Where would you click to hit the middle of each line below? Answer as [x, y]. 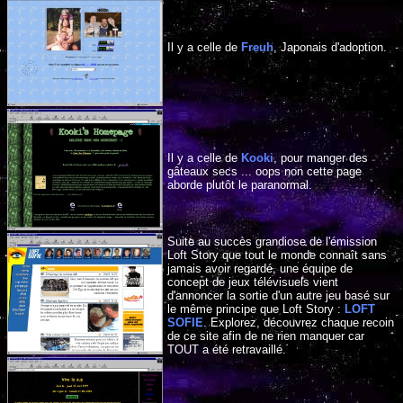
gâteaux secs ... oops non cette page [264, 171]
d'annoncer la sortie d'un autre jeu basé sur [278, 295]
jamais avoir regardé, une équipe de [260, 268]
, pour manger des [320, 157]
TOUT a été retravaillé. [226, 349]
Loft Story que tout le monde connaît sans [277, 255]
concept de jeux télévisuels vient [252, 282]
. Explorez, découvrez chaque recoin [298, 322]
